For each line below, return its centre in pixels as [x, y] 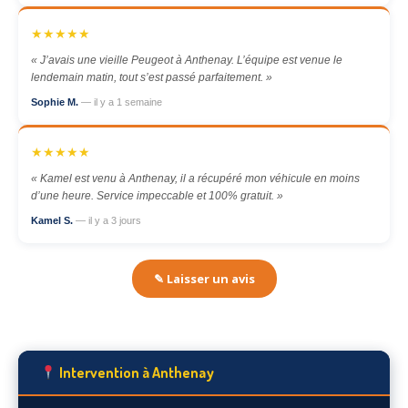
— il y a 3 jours [108, 220]
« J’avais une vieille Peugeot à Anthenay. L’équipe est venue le [187, 60]
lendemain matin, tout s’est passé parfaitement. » [152, 77]
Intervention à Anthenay [136, 372]
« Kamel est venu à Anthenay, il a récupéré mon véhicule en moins [195, 178]
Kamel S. [53, 220]
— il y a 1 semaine [122, 102]
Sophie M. [56, 102]
